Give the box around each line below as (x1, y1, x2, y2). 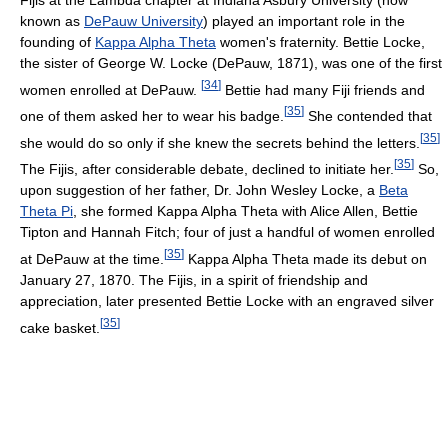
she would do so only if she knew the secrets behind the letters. (20, 134, 420, 151)
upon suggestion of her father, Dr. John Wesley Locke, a (20, 182, 379, 199)
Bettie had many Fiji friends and (221, 81, 425, 98)
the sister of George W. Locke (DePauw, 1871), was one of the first (20, 54, 442, 71)
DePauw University (84, 12, 203, 29)
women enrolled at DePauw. (20, 81, 201, 98)
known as (20, 12, 84, 29)
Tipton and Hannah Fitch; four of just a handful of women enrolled (20, 224, 435, 241)
